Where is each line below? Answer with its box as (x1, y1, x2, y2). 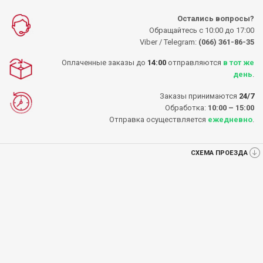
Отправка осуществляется (109, 114, 208, 124)
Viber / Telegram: (140, 37, 198, 46)
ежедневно (208, 114, 252, 124)
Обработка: (165, 103, 208, 112)
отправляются (166, 58, 223, 67)
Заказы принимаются (160, 91, 239, 100)
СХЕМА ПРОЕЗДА (191, 149, 248, 157)
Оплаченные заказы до (62, 58, 147, 67)
